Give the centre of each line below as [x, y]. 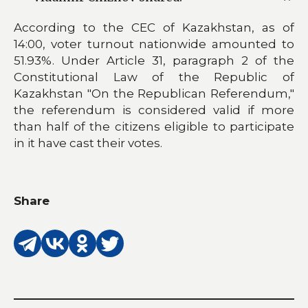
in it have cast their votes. [88, 143]
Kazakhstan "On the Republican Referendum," [154, 93]
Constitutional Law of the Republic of [154, 77]
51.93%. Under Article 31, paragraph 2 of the [154, 60]
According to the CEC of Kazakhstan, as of [154, 27]
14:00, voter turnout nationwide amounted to [154, 44]
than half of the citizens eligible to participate [154, 126]
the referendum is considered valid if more [154, 110]
